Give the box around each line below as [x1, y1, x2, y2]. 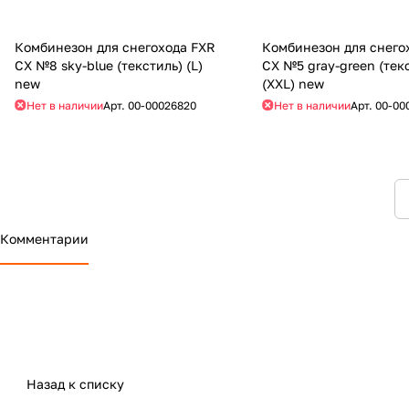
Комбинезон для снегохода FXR [15, 38, 215, 55]
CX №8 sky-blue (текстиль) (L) [15, 57, 203, 73]
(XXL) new [262, 75, 325, 91]
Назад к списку [26, 375, 124, 392]
